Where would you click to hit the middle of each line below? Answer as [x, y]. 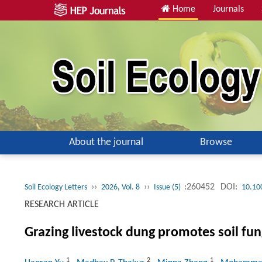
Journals [228, 9]
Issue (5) [168, 187]
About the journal [106, 142]
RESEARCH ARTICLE [62, 205]
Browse [216, 142]
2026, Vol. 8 [120, 187]
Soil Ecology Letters [56, 187]
